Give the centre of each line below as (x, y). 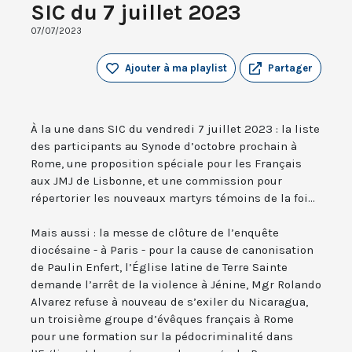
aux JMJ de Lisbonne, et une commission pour (156, 181)
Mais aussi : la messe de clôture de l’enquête (155, 233)
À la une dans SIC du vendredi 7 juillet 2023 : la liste (175, 129)
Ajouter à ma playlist (176, 68)
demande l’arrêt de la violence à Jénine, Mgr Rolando (176, 285)
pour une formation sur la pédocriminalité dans (162, 337)
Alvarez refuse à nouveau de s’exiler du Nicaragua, (169, 302)
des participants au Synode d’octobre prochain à (164, 147)
